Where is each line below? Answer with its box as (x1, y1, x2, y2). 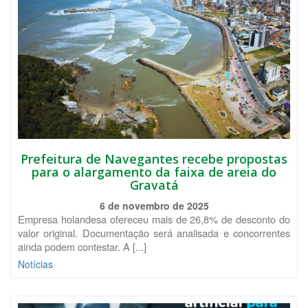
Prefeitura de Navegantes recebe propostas (21, 151, 287, 167)
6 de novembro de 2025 (99, 199, 209, 212)
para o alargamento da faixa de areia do (32, 164, 276, 180)
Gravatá (129, 177, 179, 193)
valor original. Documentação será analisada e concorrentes (18, 225, 290, 240)
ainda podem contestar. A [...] (18, 239, 146, 254)
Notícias (18, 257, 53, 271)
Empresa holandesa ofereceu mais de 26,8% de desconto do (18, 212, 290, 226)
